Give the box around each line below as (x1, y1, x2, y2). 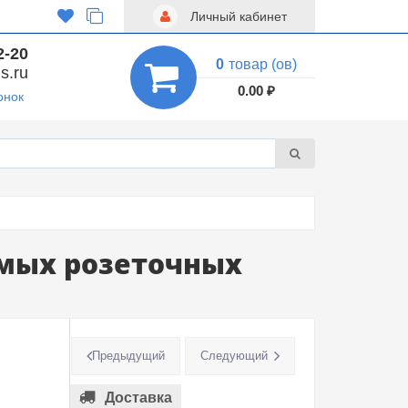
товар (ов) (228, 56, 297, 72)
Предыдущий (92, 349, 166, 362)
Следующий (200, 349, 269, 362)
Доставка (104, 390, 172, 405)
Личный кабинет (186, 9, 287, 24)
